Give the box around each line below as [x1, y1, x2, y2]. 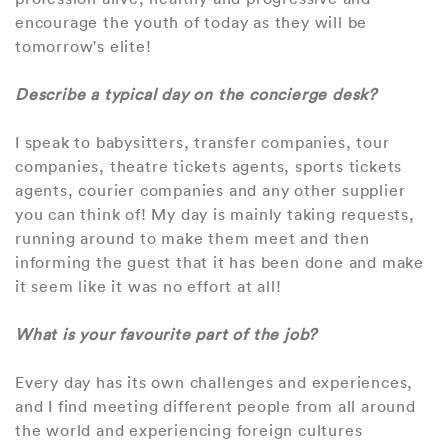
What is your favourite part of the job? [15, 323, 318, 344]
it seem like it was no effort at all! [15, 275, 282, 296]
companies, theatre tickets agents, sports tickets [15, 155, 403, 176]
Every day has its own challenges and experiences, [15, 371, 414, 392]
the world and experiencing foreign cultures [15, 419, 363, 440]
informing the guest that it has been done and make [15, 251, 424, 272]
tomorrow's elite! [15, 35, 152, 56]
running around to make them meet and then [15, 227, 370, 248]
